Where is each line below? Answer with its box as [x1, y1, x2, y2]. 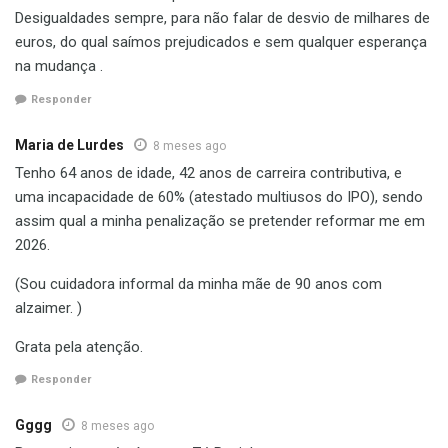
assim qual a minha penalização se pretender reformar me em [15, 211, 425, 230]
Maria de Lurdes [15, 136, 124, 153]
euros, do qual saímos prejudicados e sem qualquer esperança [15, 33, 427, 52]
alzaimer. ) [15, 298, 82, 317]
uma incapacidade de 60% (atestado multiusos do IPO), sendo [15, 187, 423, 206]
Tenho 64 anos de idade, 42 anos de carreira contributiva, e [15, 163, 402, 182]
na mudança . [15, 57, 103, 76]
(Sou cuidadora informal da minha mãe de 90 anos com [15, 274, 382, 293]
